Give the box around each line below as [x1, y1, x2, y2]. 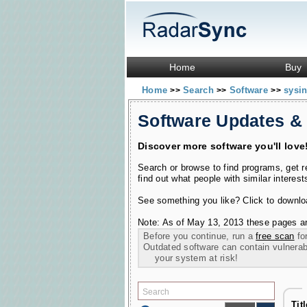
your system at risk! [143, 253, 238, 263]
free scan [256, 231, 295, 241]
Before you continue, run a [143, 231, 256, 241]
